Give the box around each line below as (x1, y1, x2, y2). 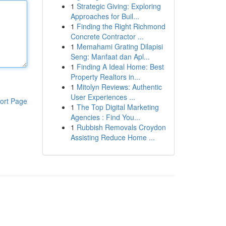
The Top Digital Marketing (76, 102, 159, 112)
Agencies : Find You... (70, 112, 140, 122)
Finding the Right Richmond (76, 21, 165, 31)
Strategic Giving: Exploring (76, 1, 161, 11)
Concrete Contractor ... (70, 31, 144, 41)
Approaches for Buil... (70, 11, 139, 21)
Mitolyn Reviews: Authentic (76, 82, 162, 92)
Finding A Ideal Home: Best (76, 62, 164, 72)
